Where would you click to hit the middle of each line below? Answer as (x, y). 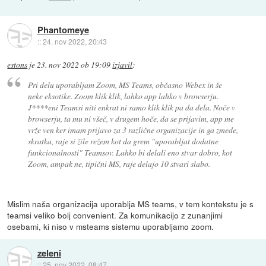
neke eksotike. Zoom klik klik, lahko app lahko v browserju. (123, 96)
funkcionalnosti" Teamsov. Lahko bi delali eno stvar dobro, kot (130, 152)
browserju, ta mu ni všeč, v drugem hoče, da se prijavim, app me (131, 118)
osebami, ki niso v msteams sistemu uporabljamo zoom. (111, 226)
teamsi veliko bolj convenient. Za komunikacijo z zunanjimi (115, 215)
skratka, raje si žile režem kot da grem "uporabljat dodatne (123, 141)
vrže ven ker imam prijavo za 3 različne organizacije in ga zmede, (133, 129)
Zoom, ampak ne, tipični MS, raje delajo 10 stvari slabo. (119, 163)
